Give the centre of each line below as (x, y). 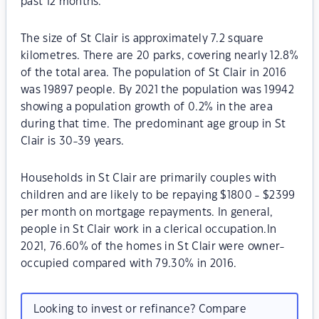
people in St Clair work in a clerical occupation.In (149, 230)
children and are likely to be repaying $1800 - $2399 (158, 195)
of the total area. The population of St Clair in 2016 (153, 73)
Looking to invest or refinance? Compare (140, 309)
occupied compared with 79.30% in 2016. (129, 264)
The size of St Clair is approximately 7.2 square (142, 39)
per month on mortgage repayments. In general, (147, 213)
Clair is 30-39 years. (73, 141)
